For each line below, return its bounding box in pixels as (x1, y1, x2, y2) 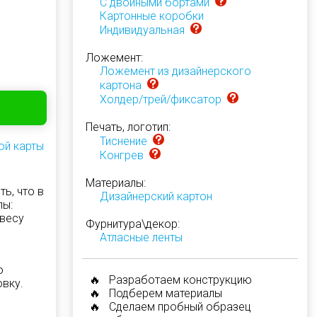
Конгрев (99, 149, 144, 162)
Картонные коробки (99, 9, 204, 23)
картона (99, 79, 142, 92)
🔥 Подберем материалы (88, 287, 222, 300)
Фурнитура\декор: (85, 217, 180, 231)
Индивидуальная (99, 23, 185, 37)
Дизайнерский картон (99, 190, 212, 203)
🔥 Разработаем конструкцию (88, 273, 252, 287)
